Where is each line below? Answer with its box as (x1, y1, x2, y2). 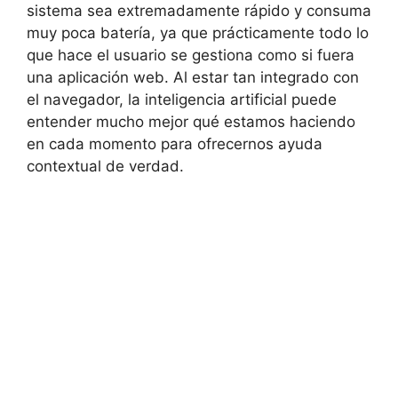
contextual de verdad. (27, 157, 184, 176)
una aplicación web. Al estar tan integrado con (27, 68, 359, 87)
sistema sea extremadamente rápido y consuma (27, 2, 371, 20)
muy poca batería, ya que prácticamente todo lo (27, 24, 369, 43)
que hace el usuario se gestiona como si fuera (27, 46, 354, 65)
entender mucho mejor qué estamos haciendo (27, 113, 355, 131)
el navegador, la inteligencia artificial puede (27, 91, 337, 109)
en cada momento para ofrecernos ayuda (27, 135, 322, 154)
